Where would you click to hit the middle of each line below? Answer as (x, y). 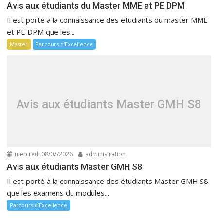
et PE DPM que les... (41, 32)
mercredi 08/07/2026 (43, 154)
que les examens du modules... (58, 193)
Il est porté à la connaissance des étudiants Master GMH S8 (108, 181)
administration (105, 154)
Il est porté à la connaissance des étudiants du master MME (108, 20)
